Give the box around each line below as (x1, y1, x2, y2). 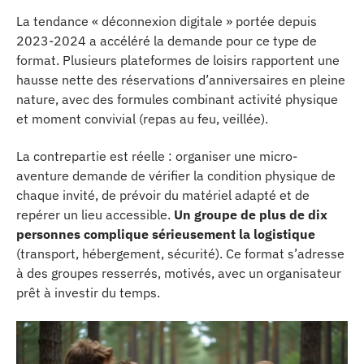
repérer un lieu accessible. (16, 206, 174, 223)
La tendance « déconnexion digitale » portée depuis (16, 12, 317, 29)
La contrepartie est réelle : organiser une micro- (16, 148, 297, 164)
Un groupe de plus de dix (174, 206, 327, 223)
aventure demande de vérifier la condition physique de (16, 167, 336, 184)
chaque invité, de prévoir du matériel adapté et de (16, 187, 310, 203)
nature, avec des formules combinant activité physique (16, 90, 338, 107)
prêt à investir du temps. (16, 284, 160, 301)
